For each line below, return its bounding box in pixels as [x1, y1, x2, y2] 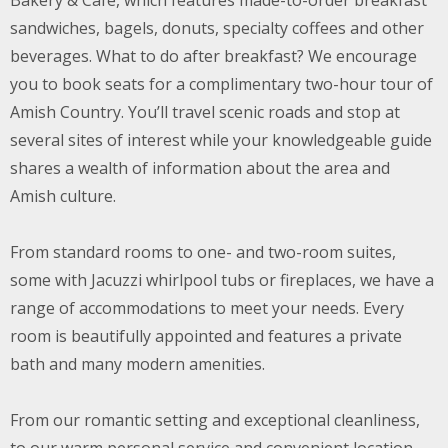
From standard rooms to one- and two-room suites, [10, 241, 396, 263]
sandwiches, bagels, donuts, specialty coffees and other [10, 17, 424, 39]
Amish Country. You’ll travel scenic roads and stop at [10, 101, 400, 123]
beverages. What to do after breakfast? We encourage [10, 45, 417, 67]
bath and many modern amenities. [10, 353, 265, 375]
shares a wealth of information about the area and [10, 157, 390, 179]
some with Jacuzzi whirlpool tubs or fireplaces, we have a [10, 269, 434, 291]
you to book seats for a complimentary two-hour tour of [10, 73, 433, 95]
